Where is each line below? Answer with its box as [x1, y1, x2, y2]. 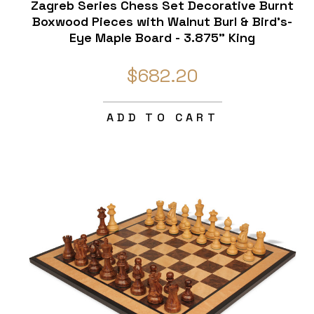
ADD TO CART [106, 110, 219, 125]
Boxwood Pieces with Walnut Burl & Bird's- [32, 13, 293, 30]
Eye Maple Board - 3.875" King [69, 29, 256, 46]
